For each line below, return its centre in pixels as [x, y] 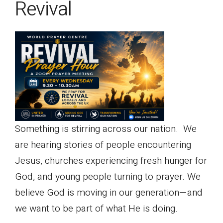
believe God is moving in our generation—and [109, 192]
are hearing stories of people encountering [103, 145]
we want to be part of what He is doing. [96, 208]
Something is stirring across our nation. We [106, 129]
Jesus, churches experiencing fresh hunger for [111, 161]
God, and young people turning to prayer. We [108, 176]
